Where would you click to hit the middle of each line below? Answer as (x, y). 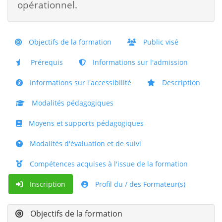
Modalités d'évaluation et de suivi (84, 143)
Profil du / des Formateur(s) (139, 184)
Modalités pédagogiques (72, 103)
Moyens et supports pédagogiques (85, 123)
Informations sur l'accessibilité (80, 83)
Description (180, 83)
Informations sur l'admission (139, 62)
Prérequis (46, 62)
